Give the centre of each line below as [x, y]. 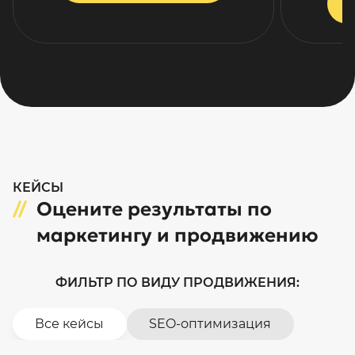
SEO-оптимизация [210, 323]
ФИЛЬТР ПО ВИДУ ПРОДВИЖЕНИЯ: [177, 282]
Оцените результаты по [154, 209]
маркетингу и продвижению [177, 235]
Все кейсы [70, 323]
